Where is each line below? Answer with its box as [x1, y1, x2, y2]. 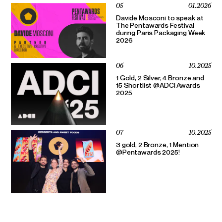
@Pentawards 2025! [116, 148, 180, 157]
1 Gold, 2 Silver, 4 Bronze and [116, 73, 204, 82]
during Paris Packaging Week [116, 28, 206, 37]
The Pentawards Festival [116, 20, 194, 29]
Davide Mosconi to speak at [116, 13, 204, 22]
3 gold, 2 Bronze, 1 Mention [116, 140, 199, 149]
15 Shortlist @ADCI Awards [116, 80, 200, 89]
